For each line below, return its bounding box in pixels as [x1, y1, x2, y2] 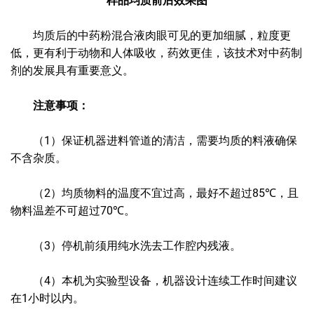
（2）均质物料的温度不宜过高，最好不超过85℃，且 [11, 186, 299, 200]
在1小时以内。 [11, 292, 84, 305]
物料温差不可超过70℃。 [11, 204, 135, 217]
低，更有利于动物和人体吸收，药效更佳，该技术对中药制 [11, 46, 302, 60]
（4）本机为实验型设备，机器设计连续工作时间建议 [11, 274, 297, 287]
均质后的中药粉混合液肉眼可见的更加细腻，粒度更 [11, 29, 291, 42]
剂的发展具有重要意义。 [11, 64, 134, 77]
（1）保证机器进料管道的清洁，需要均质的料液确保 [11, 134, 297, 147]
